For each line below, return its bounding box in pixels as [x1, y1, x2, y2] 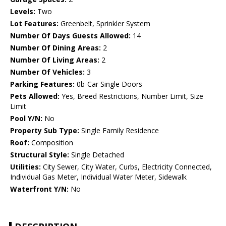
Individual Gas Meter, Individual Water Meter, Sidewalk [10, 172, 187, 182]
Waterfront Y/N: [10, 184, 69, 194]
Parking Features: [10, 79, 75, 89]
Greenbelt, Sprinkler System [59, 19, 150, 29]
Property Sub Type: [10, 126, 79, 136]
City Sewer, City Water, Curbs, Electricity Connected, [41, 162, 212, 172]
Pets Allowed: [10, 91, 60, 101]
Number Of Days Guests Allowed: [10, 31, 131, 41]
